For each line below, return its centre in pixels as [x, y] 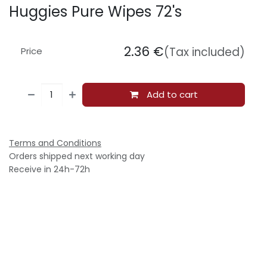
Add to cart [171, 94]
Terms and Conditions [55, 143]
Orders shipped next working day [77, 156]
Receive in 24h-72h [49, 169]
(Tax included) [204, 52]
